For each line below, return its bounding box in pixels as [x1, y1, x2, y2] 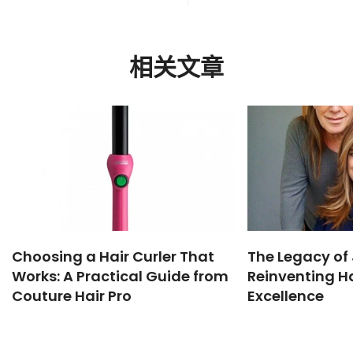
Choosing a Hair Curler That [12, 246, 214, 266]
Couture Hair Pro [12, 285, 132, 306]
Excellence [247, 285, 324, 306]
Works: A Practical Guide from [12, 266, 229, 286]
